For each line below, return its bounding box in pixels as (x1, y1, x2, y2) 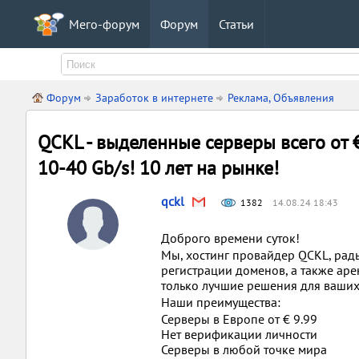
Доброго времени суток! (161, 230, 303, 246)
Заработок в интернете (95, 91, 213, 105)
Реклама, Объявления (228, 91, 334, 105)
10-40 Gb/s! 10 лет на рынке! (38, 155, 279, 180)
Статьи (219, 16, 254, 32)
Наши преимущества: (161, 294, 280, 310)
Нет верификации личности (161, 326, 317, 342)
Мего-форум (69, 16, 139, 32)
